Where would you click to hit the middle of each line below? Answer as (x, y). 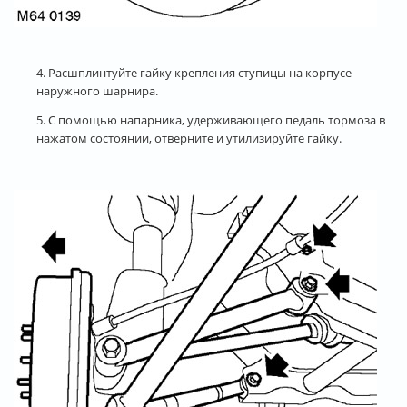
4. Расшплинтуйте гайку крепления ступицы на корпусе (194, 72)
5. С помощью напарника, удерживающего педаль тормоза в (211, 119)
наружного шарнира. (97, 90)
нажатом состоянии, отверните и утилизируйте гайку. (189, 138)
